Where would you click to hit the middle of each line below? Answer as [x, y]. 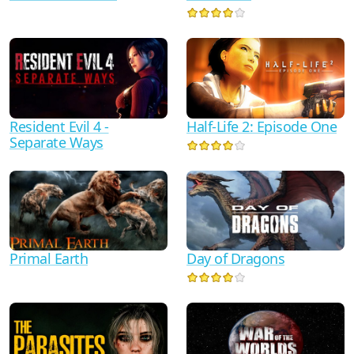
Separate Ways [56, 142]
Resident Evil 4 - [59, 126]
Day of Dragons [235, 259]
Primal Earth [49, 259]
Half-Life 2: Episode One [262, 126]
